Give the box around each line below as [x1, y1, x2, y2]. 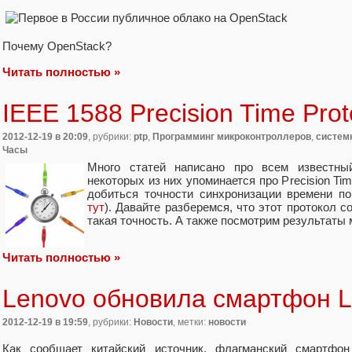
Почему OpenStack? [2, 39, 112, 53]
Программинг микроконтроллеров [152, 130, 311, 142]
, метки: [173, 317, 208, 328]
